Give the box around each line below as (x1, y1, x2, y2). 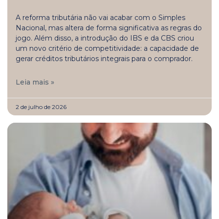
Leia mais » (16, 77, 54, 87)
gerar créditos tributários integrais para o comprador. (16, 54, 193, 63)
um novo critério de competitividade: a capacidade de (16, 44, 199, 53)
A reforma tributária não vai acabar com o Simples (16, 13, 185, 22)
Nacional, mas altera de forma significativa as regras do (16, 23, 202, 32)
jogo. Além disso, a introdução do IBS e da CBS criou (16, 33, 194, 43)
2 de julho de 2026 (16, 103, 66, 110)
